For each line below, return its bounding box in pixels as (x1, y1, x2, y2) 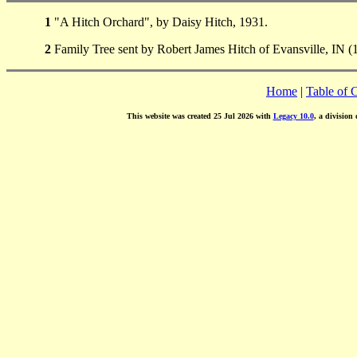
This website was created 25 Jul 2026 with (126, 111, 273, 120)
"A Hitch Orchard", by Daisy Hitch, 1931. (51, 14, 268, 29)
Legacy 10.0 (273, 111, 314, 120)
